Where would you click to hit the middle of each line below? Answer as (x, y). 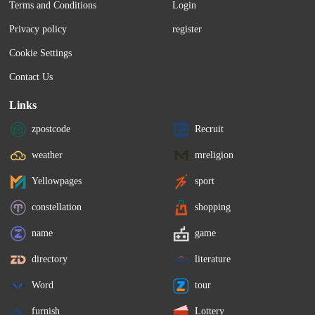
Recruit (210, 129)
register (187, 29)
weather (47, 155)
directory (50, 259)
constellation (57, 207)
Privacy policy (38, 29)
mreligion (214, 155)
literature (213, 259)
